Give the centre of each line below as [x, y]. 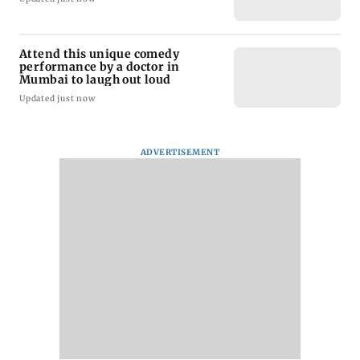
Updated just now [57, 98]
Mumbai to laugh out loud [95, 79]
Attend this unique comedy [99, 53]
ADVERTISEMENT [180, 152]
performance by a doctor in [100, 66]
